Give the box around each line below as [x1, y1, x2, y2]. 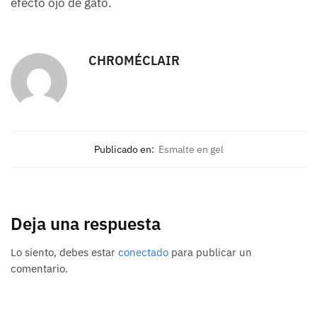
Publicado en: [93, 143, 154, 156]
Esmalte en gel [158, 143, 224, 156]
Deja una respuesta [11, 212, 161, 236]
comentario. [11, 261, 68, 275]
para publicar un [168, 245, 252, 259]
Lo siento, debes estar [11, 245, 118, 259]
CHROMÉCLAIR [88, 52, 180, 69]
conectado [118, 245, 168, 259]
